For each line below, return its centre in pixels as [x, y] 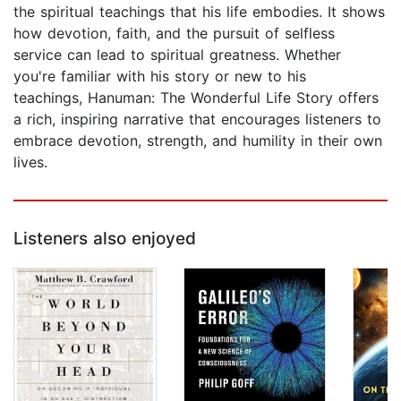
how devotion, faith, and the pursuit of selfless [174, 34]
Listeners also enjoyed [105, 239]
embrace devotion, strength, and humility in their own [198, 141]
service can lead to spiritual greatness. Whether [177, 55]
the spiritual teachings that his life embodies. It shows [199, 12]
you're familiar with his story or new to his [160, 77]
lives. [30, 162]
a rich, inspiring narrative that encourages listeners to [197, 119]
